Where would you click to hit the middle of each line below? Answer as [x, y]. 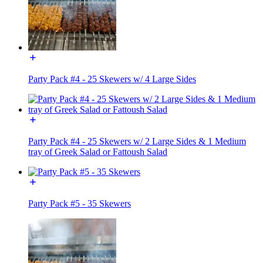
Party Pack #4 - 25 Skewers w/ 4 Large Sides [112, 79]
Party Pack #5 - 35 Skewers [80, 203]
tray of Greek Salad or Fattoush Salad [98, 151]
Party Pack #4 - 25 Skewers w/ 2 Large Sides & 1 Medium [137, 141]
